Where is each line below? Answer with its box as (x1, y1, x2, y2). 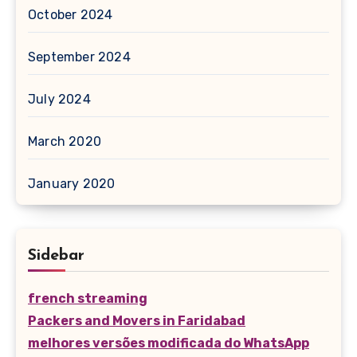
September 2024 (28, 49, 131, 65)
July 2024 (28, 92, 91, 108)
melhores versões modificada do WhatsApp (28, 335, 309, 351)
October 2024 (28, 7, 113, 23)
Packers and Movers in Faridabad (28, 313, 245, 329)
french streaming (28, 291, 147, 307)
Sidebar (28, 248, 84, 265)
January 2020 (28, 176, 116, 192)
